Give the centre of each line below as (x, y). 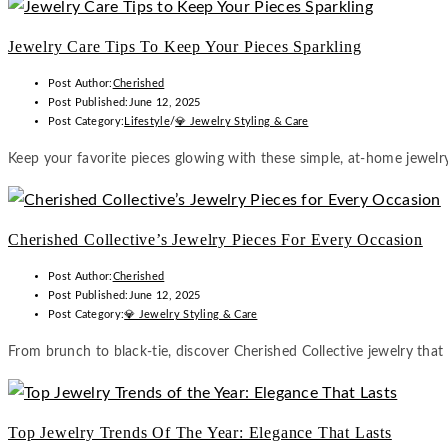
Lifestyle (147, 121)
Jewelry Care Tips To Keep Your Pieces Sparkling (185, 46)
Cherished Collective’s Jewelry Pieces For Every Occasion (215, 239)
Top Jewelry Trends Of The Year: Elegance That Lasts (200, 432)
